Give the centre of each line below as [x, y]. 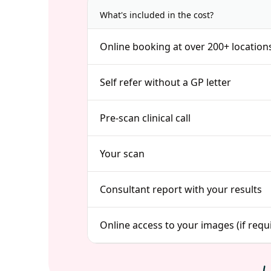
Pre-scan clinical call [145, 118]
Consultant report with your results [181, 189]
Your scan [122, 154]
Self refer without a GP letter [165, 82]
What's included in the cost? [157, 15]
